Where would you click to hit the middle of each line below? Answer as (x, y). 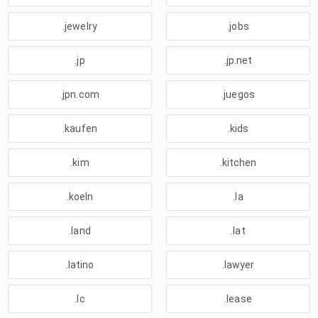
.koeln (80, 197)
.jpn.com (80, 94)
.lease (238, 299)
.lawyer (238, 265)
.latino (80, 265)
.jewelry (80, 26)
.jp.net (238, 60)
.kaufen (80, 128)
